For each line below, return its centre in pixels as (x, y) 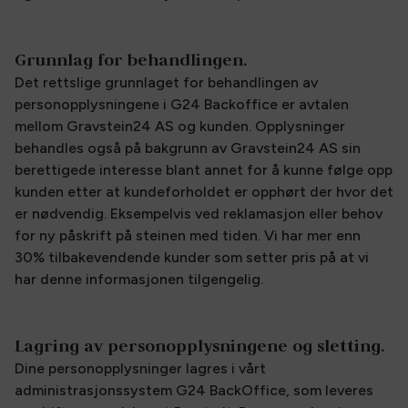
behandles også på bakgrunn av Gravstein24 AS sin (188, 148)
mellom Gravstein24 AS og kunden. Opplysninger (180, 126)
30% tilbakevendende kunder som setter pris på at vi (192, 257)
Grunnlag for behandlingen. (131, 60)
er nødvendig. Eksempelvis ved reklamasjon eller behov (199, 214)
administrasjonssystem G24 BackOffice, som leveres (194, 390)
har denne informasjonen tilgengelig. (139, 279)
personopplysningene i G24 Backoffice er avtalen (182, 104)
